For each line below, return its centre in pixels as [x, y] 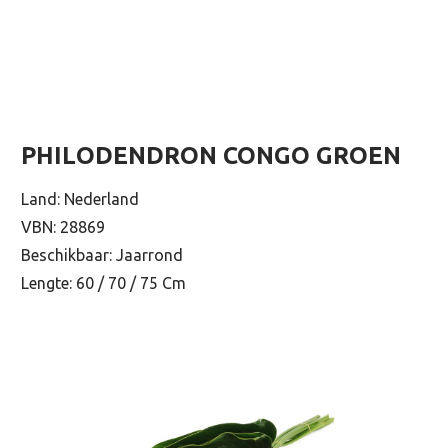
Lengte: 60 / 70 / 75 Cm [103, 282]
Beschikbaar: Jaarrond [102, 254]
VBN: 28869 [63, 226]
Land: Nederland [80, 198]
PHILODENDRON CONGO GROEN [211, 155]
